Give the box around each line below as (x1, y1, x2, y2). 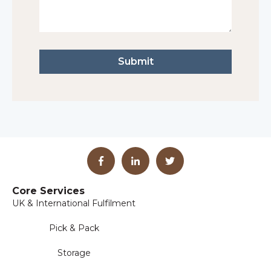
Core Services (12, 184, 85, 197)
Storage (57, 247, 91, 259)
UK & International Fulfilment (12, 197, 135, 209)
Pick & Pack (48, 222, 99, 233)
